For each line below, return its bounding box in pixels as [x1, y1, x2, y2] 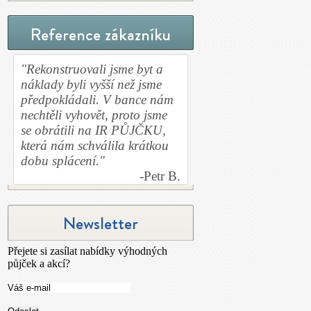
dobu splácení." [21, 153, 105, 168]
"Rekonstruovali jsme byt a [21, 62, 163, 76]
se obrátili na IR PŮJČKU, [21, 123, 166, 137]
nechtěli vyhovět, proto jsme [21, 108, 167, 122]
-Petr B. [140, 169, 180, 183]
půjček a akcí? [8, 258, 70, 269]
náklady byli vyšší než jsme [21, 77, 162, 92]
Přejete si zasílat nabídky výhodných [8, 245, 167, 257]
